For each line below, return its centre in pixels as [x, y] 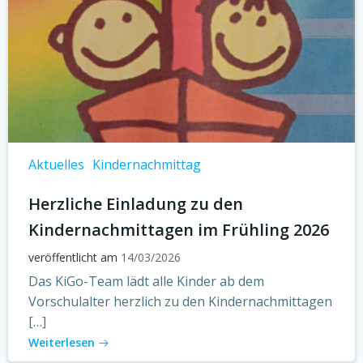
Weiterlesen [62, 342]
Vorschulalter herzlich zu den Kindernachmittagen [180, 301]
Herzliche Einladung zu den [136, 204]
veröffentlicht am [73, 257]
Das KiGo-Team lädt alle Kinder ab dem [146, 281]
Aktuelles [56, 164]
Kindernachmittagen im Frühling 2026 [179, 230]
